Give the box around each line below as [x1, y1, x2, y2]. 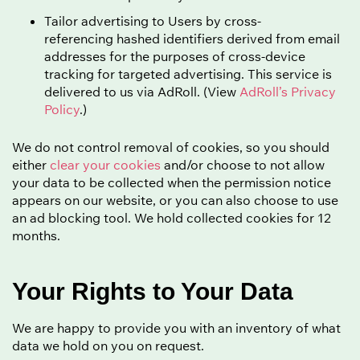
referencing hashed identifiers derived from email [44, 30, 340, 47]
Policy [44, 100, 80, 117]
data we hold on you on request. [12, 337, 204, 354]
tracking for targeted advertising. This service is [44, 65, 332, 82]
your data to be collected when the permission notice [12, 174, 331, 190]
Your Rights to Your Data [12, 278, 293, 305]
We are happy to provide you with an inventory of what [12, 320, 341, 337]
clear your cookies [50, 156, 161, 173]
